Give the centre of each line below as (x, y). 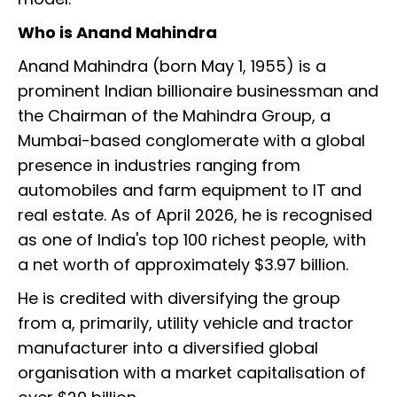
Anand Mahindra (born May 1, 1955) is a (172, 66)
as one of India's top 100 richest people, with (192, 240)
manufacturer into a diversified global (168, 348)
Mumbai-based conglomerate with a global (191, 141)
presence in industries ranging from (159, 166)
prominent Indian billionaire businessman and (198, 91)
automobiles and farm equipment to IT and (190, 191)
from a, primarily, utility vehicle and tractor (186, 323)
